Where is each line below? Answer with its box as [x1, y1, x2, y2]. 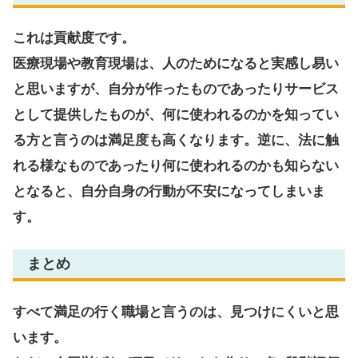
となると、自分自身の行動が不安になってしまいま [13, 184, 325, 200]
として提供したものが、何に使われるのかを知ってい [13, 107, 339, 123]
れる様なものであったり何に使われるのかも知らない [13, 158, 339, 174]
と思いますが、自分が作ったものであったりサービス [13, 82, 339, 97]
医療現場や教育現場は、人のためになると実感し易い [13, 56, 339, 72]
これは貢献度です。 [13, 30, 135, 46]
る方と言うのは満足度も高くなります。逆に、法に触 [13, 133, 339, 149]
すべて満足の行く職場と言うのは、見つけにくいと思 [13, 304, 339, 320]
